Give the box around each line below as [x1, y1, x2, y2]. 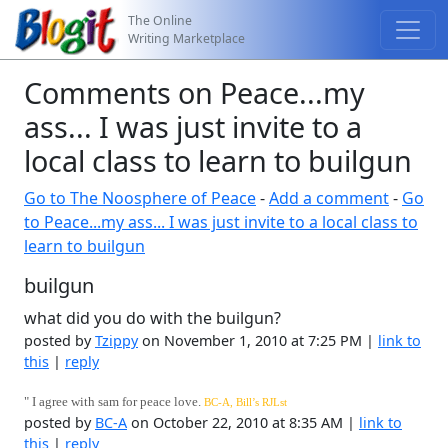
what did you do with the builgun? [24, 307, 281, 329]
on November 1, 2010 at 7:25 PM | [138, 331, 378, 350]
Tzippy [95, 331, 138, 350]
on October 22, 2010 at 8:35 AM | [127, 413, 359, 432]
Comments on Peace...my [24, 73, 365, 112]
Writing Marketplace [128, 29, 246, 47]
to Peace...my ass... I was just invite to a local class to [24, 211, 418, 233]
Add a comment [269, 187, 389, 209]
